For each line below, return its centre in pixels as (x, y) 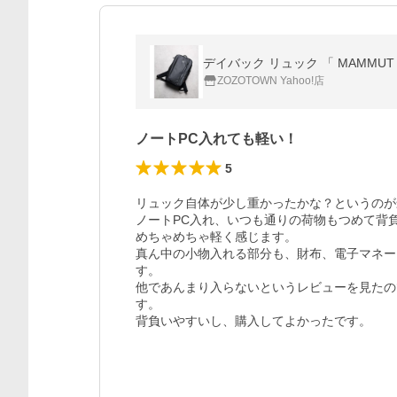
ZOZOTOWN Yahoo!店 (271, 81)
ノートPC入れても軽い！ (217, 139)
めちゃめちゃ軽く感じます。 (216, 237)
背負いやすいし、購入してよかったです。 (253, 321)
